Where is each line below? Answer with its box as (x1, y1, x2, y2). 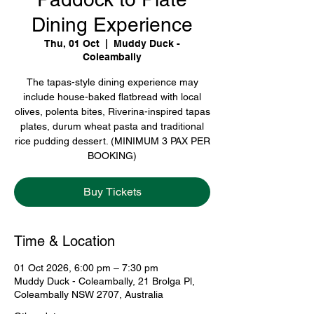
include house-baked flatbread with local (23, 90, 201, 102)
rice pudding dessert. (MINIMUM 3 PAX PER (14, 135, 210, 146)
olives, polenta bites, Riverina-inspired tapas (14, 105, 210, 117)
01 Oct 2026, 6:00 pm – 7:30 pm (14, 261, 158, 273)
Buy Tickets (83, 184, 142, 198)
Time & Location (14, 232, 115, 250)
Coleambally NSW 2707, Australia (14, 288, 163, 300)
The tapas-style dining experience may (26, 76, 198, 88)
